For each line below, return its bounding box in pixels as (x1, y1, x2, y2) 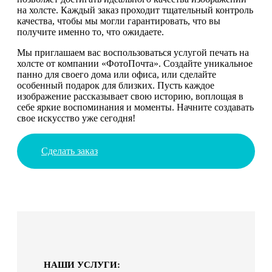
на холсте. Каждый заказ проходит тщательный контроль (17, 4, 253, 15)
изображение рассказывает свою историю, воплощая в (17, 90, 243, 101)
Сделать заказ (41, 145, 98, 156)
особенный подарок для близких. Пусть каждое (17, 80, 214, 90)
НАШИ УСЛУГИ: (44, 259, 120, 270)
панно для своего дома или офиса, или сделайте (17, 69, 216, 80)
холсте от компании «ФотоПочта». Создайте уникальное (17, 58, 253, 69)
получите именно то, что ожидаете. (17, 26, 164, 37)
